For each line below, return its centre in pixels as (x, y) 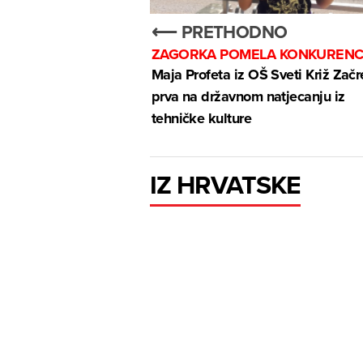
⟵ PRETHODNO (219, 32)
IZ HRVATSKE (225, 184)
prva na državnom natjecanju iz (248, 97)
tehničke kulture (201, 119)
